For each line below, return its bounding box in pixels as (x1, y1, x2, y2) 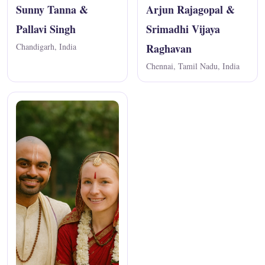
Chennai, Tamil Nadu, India (146, 60, 240, 72)
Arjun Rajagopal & (146, 1, 235, 17)
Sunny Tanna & (16, 1, 88, 17)
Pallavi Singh (16, 21, 76, 37)
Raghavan (146, 40, 192, 56)
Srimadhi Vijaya (146, 21, 220, 37)
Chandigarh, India (16, 40, 76, 52)
